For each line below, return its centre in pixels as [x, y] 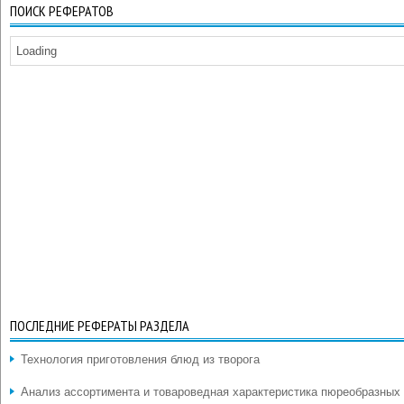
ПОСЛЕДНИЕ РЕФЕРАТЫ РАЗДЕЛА [100, 326]
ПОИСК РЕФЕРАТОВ [62, 11]
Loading [37, 51]
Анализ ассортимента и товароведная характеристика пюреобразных [211, 392]
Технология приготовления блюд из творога [140, 359]
